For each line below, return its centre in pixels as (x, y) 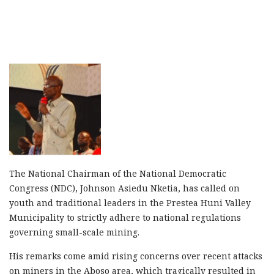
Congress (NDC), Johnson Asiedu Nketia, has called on (124, 188)
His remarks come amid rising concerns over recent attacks (136, 256)
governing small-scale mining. (74, 232)
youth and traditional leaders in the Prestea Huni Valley (130, 202)
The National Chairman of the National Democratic (118, 173)
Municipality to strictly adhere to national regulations (125, 217)
